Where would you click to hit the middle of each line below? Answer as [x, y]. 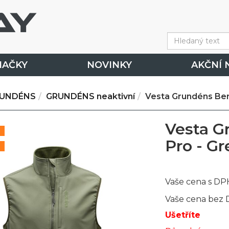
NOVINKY [109, 65]
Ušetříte [183, 215]
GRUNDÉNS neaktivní [90, 96]
